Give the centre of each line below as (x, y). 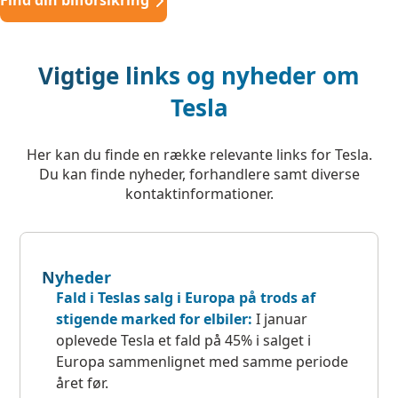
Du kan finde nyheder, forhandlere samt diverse (199, 175)
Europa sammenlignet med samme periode (203, 362)
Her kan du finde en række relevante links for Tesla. (199, 155)
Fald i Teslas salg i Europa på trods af (186, 298)
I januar (282, 319)
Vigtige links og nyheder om (199, 76)
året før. (83, 383)
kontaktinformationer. (199, 194)
